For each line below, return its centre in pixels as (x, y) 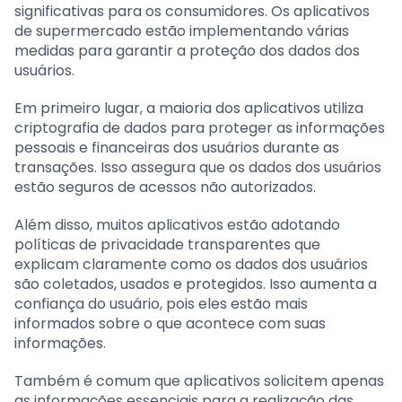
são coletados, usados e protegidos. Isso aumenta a (196, 284)
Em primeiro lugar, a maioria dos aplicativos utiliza (189, 109)
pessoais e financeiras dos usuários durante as (177, 148)
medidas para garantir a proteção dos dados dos (187, 51)
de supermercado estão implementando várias (182, 31)
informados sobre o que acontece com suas (170, 324)
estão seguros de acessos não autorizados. (165, 188)
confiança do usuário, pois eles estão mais (161, 304)
